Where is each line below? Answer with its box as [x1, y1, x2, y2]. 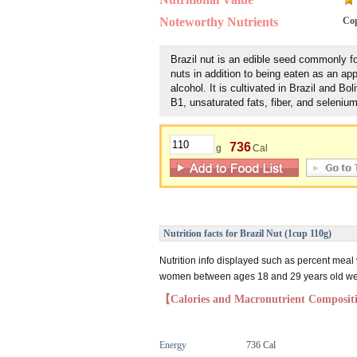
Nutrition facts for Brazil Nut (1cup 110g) [163, 228, 331, 239]
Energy [159, 339, 186, 351]
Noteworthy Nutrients [159, 15, 278, 29]
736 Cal [246, 339, 276, 351]
